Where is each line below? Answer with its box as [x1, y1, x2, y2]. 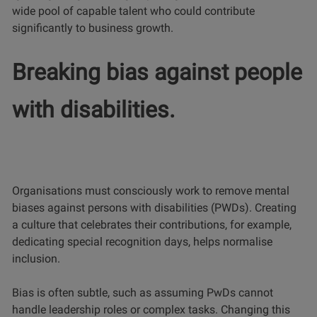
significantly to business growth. [12, 21, 173, 35]
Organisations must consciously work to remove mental [12, 184, 289, 198]
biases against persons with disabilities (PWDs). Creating [12, 201, 296, 215]
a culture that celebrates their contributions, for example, [12, 218, 292, 232]
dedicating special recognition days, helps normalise [12, 235, 272, 249]
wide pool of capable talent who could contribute [12, 4, 255, 18]
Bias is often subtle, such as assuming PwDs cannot [12, 286, 273, 300]
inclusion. [12, 252, 60, 266]
